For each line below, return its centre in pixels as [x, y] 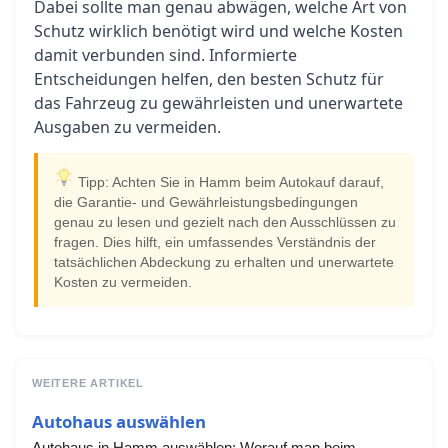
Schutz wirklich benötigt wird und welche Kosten [218, 31]
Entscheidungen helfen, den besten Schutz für [209, 79]
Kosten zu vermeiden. [123, 282]
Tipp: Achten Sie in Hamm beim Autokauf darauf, [229, 182]
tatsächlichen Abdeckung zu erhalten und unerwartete [224, 262]
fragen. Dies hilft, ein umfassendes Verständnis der [215, 242]
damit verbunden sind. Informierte [165, 55]
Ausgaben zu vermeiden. [127, 127]
